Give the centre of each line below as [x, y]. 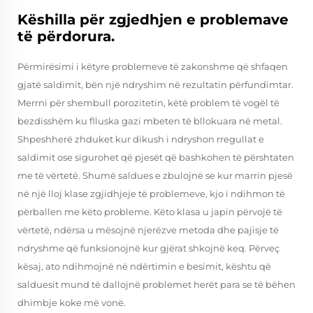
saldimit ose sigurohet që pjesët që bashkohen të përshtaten [156, 157]
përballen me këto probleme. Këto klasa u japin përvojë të [150, 212]
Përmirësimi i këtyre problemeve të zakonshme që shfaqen [153, 66]
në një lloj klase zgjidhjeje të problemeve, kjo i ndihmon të [151, 194]
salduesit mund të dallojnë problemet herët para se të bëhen [156, 284]
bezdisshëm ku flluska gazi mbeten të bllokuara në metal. [150, 121]
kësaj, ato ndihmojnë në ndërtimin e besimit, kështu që [144, 266]
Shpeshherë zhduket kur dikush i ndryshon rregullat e [141, 139]
